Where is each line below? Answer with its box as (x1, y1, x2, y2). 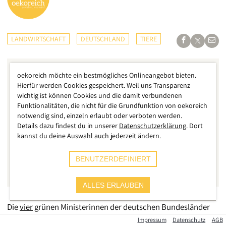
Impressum (137, 215, 166, 224)
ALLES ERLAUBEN (82, 181, 144, 189)
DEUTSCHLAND (81, 34, 125, 43)
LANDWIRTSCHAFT (11, 34, 66, 43)
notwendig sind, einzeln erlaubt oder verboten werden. (17, 111, 182, 120)
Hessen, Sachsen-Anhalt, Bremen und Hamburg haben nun (7, 213, 209, 224)
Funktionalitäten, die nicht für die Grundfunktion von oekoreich (17, 101, 207, 110)
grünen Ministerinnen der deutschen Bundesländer (33, 201, 210, 212)
